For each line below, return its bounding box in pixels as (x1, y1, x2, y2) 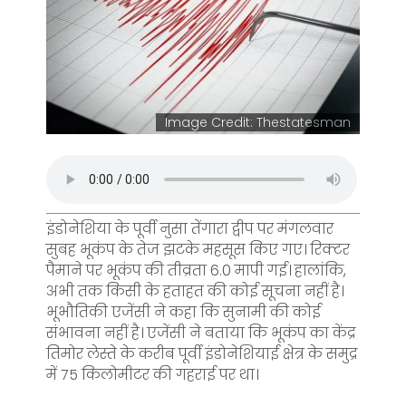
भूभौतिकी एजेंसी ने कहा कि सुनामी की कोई (46, 301, 321, 323)
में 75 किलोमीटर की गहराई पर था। (46, 363, 258, 385)
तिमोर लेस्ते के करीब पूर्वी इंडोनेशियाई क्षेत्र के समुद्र (46, 343, 357, 364)
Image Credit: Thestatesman (165, 112, 351, 131)
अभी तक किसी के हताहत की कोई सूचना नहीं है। (46, 280, 343, 302)
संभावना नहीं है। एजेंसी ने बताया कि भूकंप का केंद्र (46, 322, 355, 343)
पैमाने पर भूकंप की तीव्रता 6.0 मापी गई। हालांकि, (46, 259, 346, 281)
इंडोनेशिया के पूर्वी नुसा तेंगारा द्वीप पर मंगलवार (46, 217, 333, 239)
